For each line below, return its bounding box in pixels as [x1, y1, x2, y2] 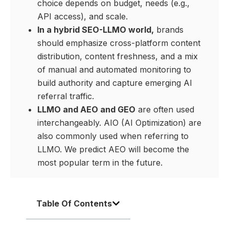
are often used [135, 104, 194, 115]
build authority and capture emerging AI [37, 78, 192, 88]
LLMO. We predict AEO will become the [37, 144, 189, 155]
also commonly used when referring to [37, 131, 189, 142]
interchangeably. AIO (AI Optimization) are [37, 118, 201, 128]
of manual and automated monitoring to [37, 64, 191, 75]
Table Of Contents [36, 198, 112, 209]
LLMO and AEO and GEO [37, 104, 135, 115]
